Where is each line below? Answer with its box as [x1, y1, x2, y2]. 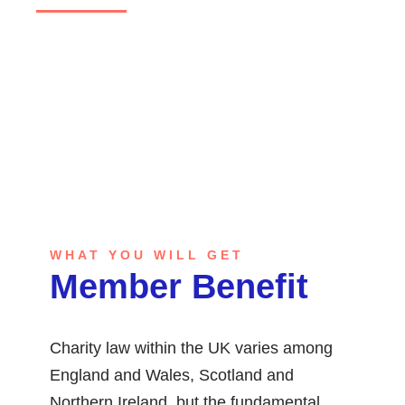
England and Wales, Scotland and [50, 365, 294, 384]
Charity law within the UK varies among [50, 338, 333, 357]
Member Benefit [50, 267, 308, 306]
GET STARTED [60, 60, 155, 73]
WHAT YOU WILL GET [50, 247, 244, 262]
